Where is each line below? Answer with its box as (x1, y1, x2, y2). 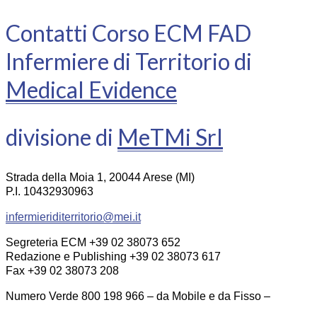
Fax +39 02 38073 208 (6, 264, 119, 277)
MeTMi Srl (117, 123, 223, 151)
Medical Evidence (6, 76, 177, 104)
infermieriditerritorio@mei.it (6, 210, 141, 223)
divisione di (6, 123, 117, 151)
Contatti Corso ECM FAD (6, 19, 251, 47)
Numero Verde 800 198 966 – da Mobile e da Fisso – (6, 289, 270, 302)
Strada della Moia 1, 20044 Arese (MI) (6, 171, 195, 183)
